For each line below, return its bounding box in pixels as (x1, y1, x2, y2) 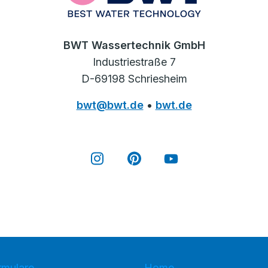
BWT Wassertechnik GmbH (63, 39, 205, 52)
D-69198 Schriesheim (81, 72, 187, 86)
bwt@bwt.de (76, 99, 144, 112)
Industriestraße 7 (92, 56, 176, 69)
